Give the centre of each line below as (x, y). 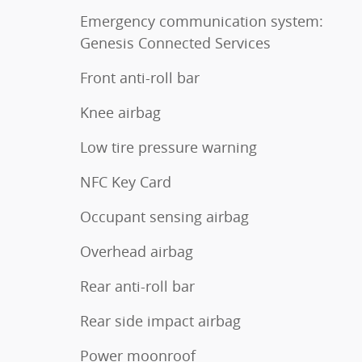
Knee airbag (120, 112)
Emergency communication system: (202, 21)
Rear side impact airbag (160, 320)
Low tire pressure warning (168, 147)
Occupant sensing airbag (164, 216)
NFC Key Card (126, 181)
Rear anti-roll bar (137, 286)
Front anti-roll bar (140, 77)
